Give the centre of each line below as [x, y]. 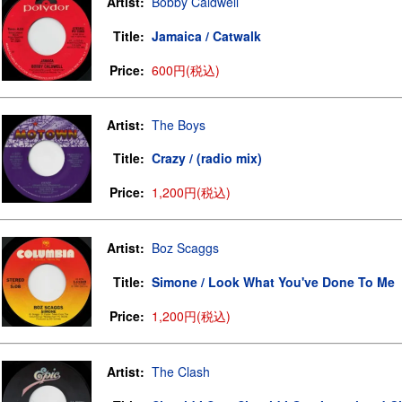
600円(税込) [186, 70]
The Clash [181, 371]
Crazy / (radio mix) [207, 158]
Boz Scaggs [185, 248]
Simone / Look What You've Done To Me [273, 282]
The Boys [179, 125]
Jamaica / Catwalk [206, 36]
